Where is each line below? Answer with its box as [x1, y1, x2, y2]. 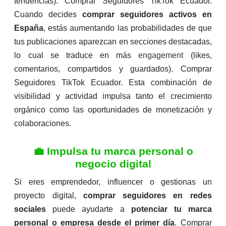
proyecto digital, [14, 191, 83, 200]
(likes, [183, 50, 212, 60]
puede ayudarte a [46, 204, 131, 213]
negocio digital [75, 157, 151, 169]
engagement [138, 50, 184, 60]
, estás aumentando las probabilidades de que [43, 23, 212, 32]
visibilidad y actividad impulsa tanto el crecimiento [14, 91, 212, 100]
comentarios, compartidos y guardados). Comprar [14, 64, 212, 73]
